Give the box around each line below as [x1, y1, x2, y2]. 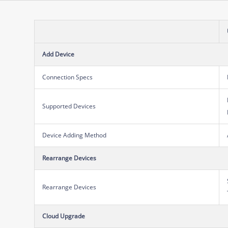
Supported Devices [42, 101, 96, 110]
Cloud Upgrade [42, 211, 85, 220]
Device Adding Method [42, 130, 107, 139]
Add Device [42, 49, 75, 59]
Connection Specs [42, 72, 93, 81]
